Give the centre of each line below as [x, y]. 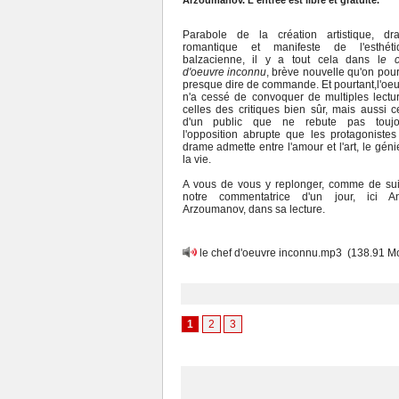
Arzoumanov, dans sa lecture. [253, 209]
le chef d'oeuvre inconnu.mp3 [270, 253]
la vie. [196, 159]
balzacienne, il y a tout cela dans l [281, 60]
